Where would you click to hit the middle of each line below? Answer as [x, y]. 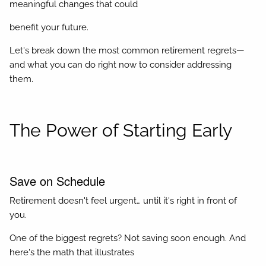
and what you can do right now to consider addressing [121, 65]
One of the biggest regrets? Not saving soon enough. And [128, 238]
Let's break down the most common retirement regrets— [127, 51]
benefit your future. [49, 28]
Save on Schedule [58, 180]
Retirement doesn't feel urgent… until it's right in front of [123, 201]
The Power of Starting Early [121, 131]
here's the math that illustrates [72, 253]
